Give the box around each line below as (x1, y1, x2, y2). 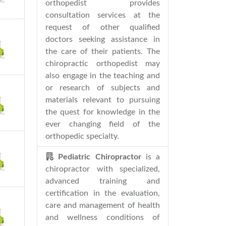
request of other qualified (45, 23, 160, 31)
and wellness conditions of (45, 213, 160, 221)
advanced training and (45, 177, 160, 185)
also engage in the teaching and (45, 72, 160, 80)
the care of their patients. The (45, 47, 160, 55)
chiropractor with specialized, (45, 165, 160, 173)
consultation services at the (45, 11, 160, 19)
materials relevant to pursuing (45, 96, 160, 104)
